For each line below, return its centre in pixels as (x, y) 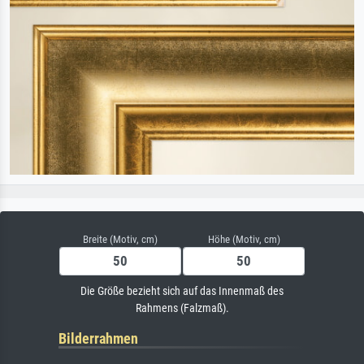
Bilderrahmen (98, 338)
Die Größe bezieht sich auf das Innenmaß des (182, 291)
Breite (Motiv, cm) (120, 239)
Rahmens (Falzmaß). (182, 308)
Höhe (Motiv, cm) (244, 239)
